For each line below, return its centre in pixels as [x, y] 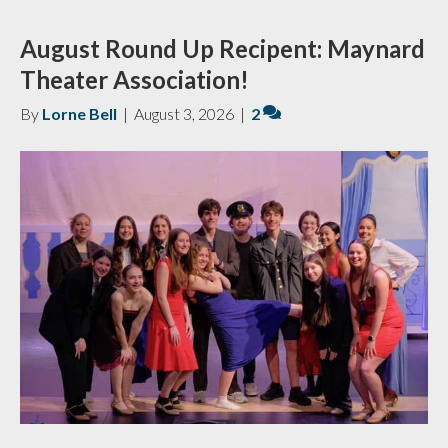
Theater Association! [134, 79]
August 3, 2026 [184, 113]
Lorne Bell [79, 113]
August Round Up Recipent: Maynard [222, 48]
